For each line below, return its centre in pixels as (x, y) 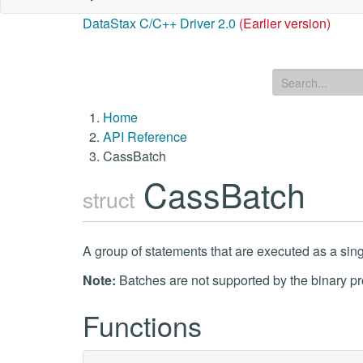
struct (109, 199)
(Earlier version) (285, 23)
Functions (142, 325)
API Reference (145, 137)
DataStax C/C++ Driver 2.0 (159, 23)
